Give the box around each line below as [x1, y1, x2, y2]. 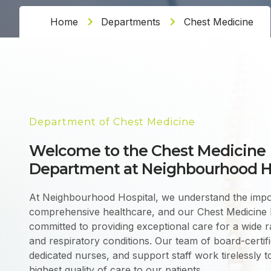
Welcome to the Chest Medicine [29, 142, 266, 160]
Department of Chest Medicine [29, 116, 195, 128]
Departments [101, 16, 160, 28]
